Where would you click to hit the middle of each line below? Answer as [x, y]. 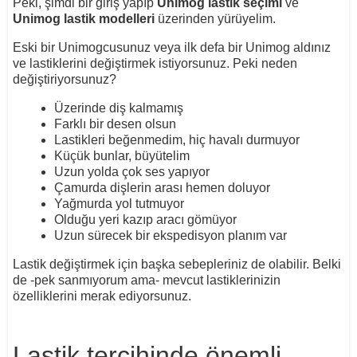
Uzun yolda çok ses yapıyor [131, 171]
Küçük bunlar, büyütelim [122, 155]
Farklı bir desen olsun [115, 124]
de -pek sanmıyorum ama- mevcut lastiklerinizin [146, 280]
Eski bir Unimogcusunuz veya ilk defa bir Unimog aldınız [171, 47]
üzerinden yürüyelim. [215, 18]
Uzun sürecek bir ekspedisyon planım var [170, 235]
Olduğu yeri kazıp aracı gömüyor [145, 219]
